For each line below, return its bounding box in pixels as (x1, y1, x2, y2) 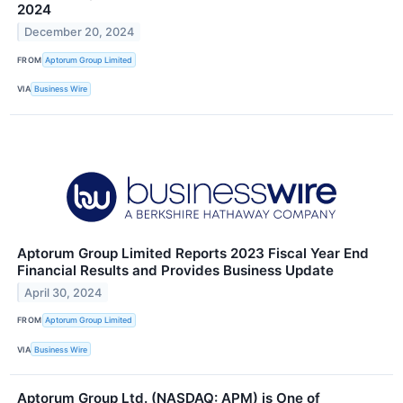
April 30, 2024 (24, 285, 103, 300)
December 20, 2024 (24, 25, 135, 40)
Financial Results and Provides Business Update (17, 261, 334, 279)
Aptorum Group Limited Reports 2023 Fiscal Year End (17, 244, 369, 262)
